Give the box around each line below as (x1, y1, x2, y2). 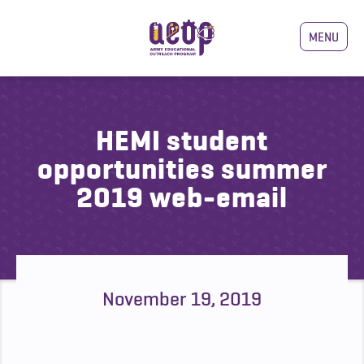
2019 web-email (76, 181, 288, 214)
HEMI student (96, 124, 268, 157)
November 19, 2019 (102, 288, 262, 310)
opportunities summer (37, 153, 327, 185)
